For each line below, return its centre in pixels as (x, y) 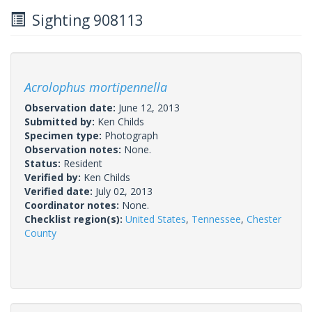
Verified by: (54, 177)
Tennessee (216, 219)
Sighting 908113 (84, 20)
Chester (264, 219)
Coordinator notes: (73, 205)
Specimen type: (64, 135)
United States (156, 219)
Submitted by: (61, 121)
